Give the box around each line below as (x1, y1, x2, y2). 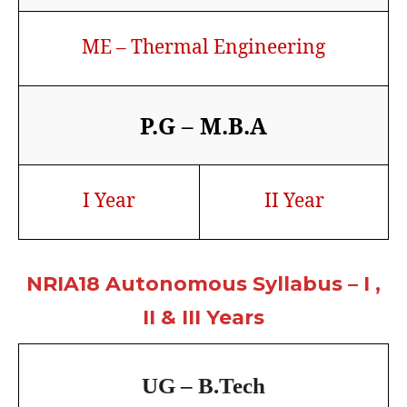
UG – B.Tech (142, 372, 265, 398)
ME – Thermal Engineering (77, 33, 330, 59)
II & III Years (143, 304, 264, 330)
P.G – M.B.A (140, 109, 267, 141)
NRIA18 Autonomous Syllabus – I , (26, 271, 381, 296)
